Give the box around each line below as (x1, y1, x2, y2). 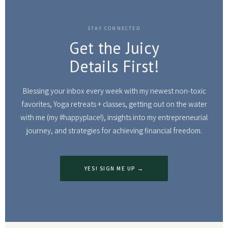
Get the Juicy (69, 37, 159, 59)
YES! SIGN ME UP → (84, 165, 144, 172)
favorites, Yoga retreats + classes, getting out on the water (21, 99, 207, 109)
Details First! (69, 55, 159, 77)
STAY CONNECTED (88, 25, 140, 32)
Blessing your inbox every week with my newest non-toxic (22, 86, 206, 96)
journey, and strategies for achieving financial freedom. (26, 126, 202, 135)
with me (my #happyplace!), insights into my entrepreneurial (20, 112, 208, 122)
